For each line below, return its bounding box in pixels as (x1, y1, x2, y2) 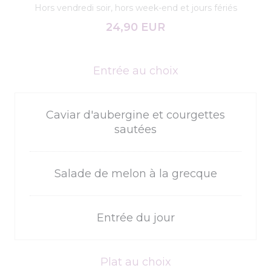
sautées (114, 123, 157, 136)
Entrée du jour (96, 211, 175, 224)
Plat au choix (100, 255, 171, 269)
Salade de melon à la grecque (54, 167, 217, 180)
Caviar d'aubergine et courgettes (46, 108, 225, 122)
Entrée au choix (93, 64, 178, 77)
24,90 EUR (106, 21, 165, 34)
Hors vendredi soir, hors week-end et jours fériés (34, 2, 237, 13)
